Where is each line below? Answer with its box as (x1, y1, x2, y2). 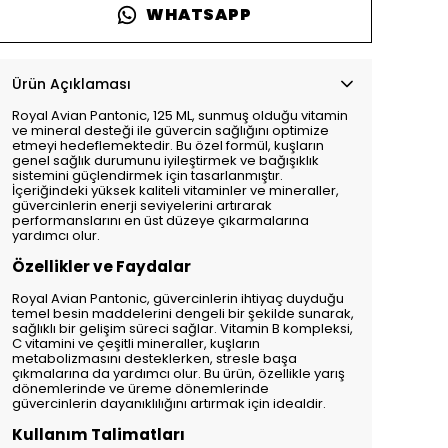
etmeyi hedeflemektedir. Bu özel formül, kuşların (12, 136, 324, 156)
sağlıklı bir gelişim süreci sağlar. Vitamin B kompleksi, (12, 319, 353, 339)
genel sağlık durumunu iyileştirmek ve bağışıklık (12, 151, 319, 171)
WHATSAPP (146, 3, 252, 27)
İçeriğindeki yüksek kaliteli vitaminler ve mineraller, (12, 181, 339, 201)
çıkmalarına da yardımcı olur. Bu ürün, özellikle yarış (12, 364, 345, 384)
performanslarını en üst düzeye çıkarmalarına (12, 211, 309, 231)
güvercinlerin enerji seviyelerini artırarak (12, 196, 272, 216)
